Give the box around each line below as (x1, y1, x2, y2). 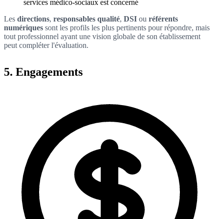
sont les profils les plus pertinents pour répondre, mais (43, 23, 210, 32)
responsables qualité (53, 14, 120, 23)
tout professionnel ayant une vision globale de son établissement (4, 32, 200, 41)
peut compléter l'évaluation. (4, 41, 88, 49)
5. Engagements (4, 65, 83, 78)
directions (17, 14, 49, 23)
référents (149, 14, 178, 23)
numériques (4, 23, 43, 32)
